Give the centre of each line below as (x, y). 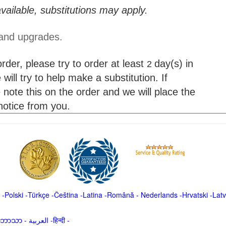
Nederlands (159, 195)
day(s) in (174, 64)
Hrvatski (195, 195)
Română (121, 195)
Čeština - (68, 195)
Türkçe (38, 195)
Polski (14, 195)
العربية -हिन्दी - (59, 220)
